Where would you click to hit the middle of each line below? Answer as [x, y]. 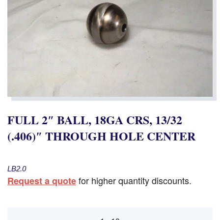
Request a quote [42, 180]
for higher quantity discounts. [134, 180]
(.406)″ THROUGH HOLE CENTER [101, 136]
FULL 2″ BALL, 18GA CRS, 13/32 [95, 119]
